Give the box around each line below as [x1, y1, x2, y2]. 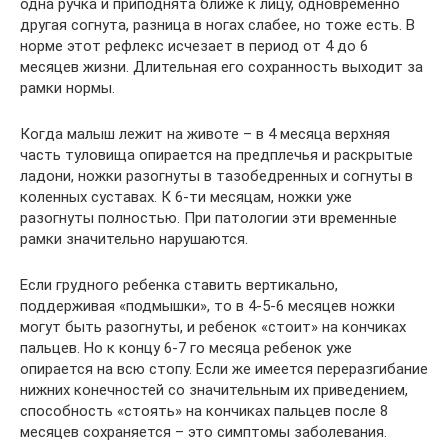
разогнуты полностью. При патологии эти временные [20, 208, 397, 227]
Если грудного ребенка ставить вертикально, [20, 275, 338, 294]
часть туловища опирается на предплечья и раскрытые [20, 145, 413, 164]
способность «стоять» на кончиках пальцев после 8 [20, 401, 388, 420]
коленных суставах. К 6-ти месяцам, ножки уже [20, 187, 352, 206]
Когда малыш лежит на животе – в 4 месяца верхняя [20, 124, 390, 143]
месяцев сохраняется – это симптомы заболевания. [20, 422, 387, 441]
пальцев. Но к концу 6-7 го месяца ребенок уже [20, 338, 352, 357]
